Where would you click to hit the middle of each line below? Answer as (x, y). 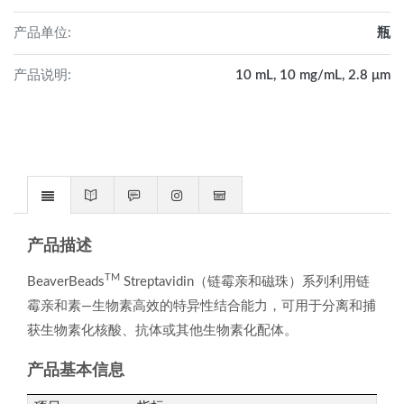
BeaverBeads (66, 282)
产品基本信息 (76, 371)
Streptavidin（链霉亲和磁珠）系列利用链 (245, 282)
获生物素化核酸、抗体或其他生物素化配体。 (162, 331)
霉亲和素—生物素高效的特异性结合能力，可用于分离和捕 (202, 306)
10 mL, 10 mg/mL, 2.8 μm (313, 75)
